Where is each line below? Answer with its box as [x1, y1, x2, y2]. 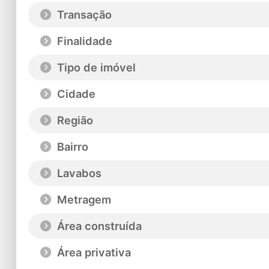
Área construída [53, 219, 142, 233]
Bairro [53, 140, 88, 154]
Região [53, 113, 93, 127]
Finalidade [53, 34, 112, 48]
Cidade [53, 87, 95, 101]
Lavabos [53, 166, 101, 180]
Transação [53, 8, 112, 22]
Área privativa [53, 246, 131, 259]
